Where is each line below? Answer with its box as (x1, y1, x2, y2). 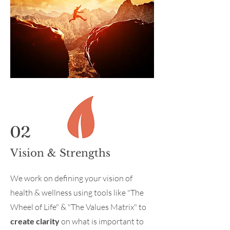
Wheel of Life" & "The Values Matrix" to (10, 202, 146, 212)
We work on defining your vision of (10, 173, 132, 183)
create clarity (10, 216, 60, 226)
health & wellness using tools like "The (10, 187, 144, 198)
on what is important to (60, 216, 144, 226)
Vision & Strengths (10, 147, 110, 159)
